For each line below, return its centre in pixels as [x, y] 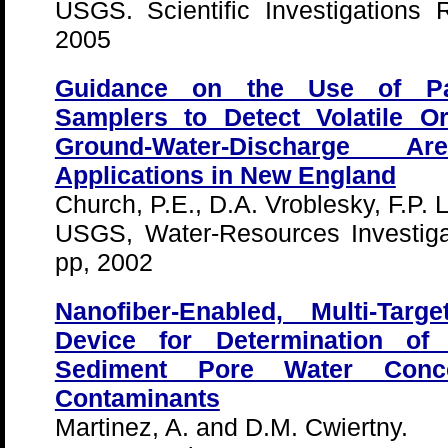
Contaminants [137, 398]
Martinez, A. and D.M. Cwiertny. [231, 427]
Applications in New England [225, 175]
